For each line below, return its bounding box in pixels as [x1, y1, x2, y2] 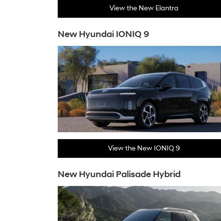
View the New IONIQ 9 [108, 144, 180, 152]
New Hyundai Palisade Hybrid [58, 169, 181, 180]
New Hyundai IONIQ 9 [58, 29, 149, 40]
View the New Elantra [110, 4, 179, 12]
